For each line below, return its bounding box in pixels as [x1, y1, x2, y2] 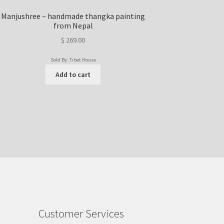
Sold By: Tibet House [50, 56, 96, 63]
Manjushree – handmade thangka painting [1, 10, 145, 21]
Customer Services [38, 206, 124, 220]
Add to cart [55, 69, 91, 79]
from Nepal [53, 20, 93, 30]
